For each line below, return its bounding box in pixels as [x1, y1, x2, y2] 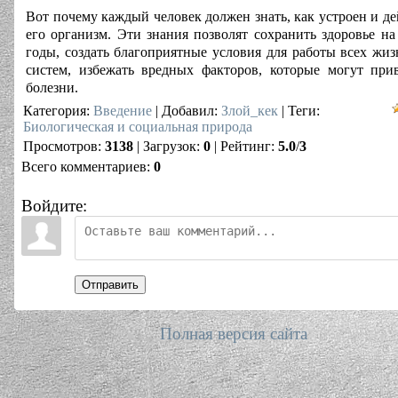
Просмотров [23, 139, 98, 154]
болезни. [26, 79, 78, 96]
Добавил [162, 103, 214, 118]
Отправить [82, 278, 139, 291]
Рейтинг [220, 139, 271, 154]
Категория [23, 103, 86, 118]
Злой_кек [221, 103, 278, 118]
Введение [93, 103, 152, 118]
